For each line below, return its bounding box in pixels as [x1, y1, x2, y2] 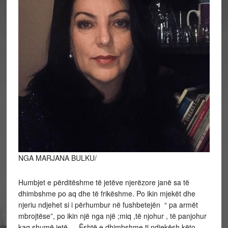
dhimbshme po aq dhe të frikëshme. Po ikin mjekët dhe [18, 188, 195, 199]
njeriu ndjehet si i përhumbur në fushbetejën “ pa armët [18, 199, 198, 210]
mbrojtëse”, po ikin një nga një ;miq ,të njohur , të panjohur [18, 211, 209, 221]
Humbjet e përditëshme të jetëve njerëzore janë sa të [18, 177, 189, 188]
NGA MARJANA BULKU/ [18, 153, 97, 163]
